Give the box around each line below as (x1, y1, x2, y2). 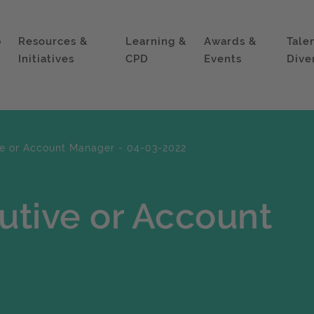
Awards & (204, 35, 257, 48)
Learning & (125, 35, 187, 48)
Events (204, 53, 243, 65)
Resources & (18, 35, 88, 48)
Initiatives (18, 53, 74, 65)
